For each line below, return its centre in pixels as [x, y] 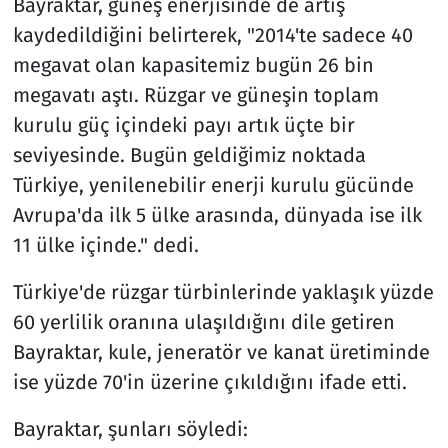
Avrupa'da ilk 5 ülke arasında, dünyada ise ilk [217, 215]
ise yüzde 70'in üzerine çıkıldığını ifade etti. [209, 382]
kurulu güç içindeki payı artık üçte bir [183, 125]
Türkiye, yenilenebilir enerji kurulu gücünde [213, 185]
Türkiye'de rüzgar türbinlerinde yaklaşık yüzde [223, 292]
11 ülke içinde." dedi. [105, 245]
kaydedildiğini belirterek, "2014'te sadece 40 [212, 35]
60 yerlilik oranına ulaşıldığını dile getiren [203, 322]
